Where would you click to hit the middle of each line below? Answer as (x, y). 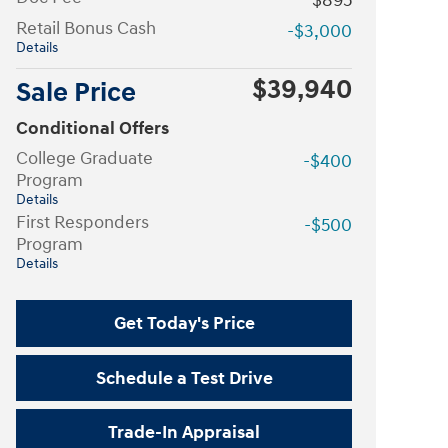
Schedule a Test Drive (184, 378)
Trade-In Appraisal (184, 433)
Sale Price (76, 93)
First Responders (82, 222)
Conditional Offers (92, 128)
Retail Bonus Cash (86, 28)
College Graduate (84, 158)
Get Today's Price (184, 323)
